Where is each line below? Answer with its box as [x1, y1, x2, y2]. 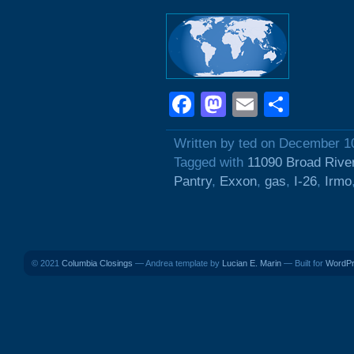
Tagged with [174, 155, 247, 170]
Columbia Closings [62, 258, 133, 268]
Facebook [194, 90, 307, 119]
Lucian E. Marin [222, 258, 281, 268]
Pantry [174, 174, 212, 189]
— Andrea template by [133, 258, 222, 268]
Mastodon [226, 90, 338, 119]
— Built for [281, 258, 326, 268]
